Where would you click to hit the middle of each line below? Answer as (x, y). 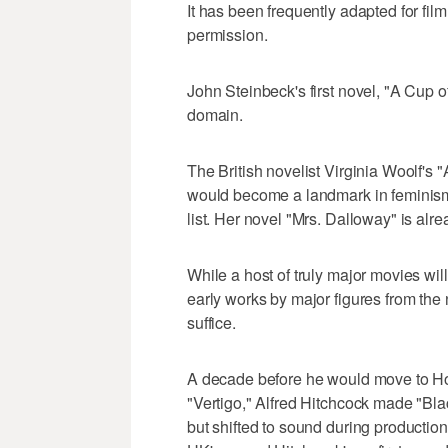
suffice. (211, 322)
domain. (215, 114)
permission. (227, 34)
